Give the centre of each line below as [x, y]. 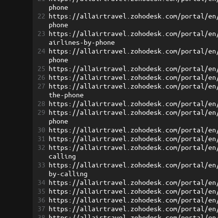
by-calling [68, 173]
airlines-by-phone [82, 42]
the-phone [66, 95]
